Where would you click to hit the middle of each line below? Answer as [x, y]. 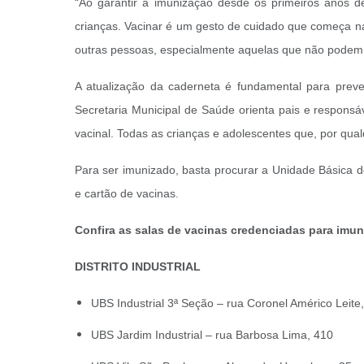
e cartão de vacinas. [127, 193]
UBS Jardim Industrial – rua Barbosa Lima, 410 [212, 335]
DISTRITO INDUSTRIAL [138, 266]
